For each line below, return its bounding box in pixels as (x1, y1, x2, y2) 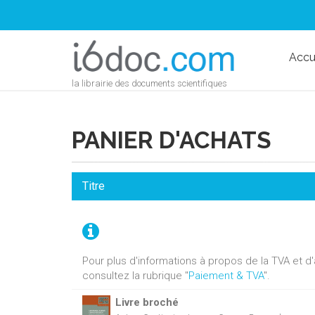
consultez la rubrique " (82, 269, 188, 282)
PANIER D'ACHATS (72, 127, 271, 154)
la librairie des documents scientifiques (72, 78, 227, 89)
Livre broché (115, 296, 179, 309)
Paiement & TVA (188, 269, 264, 282)
